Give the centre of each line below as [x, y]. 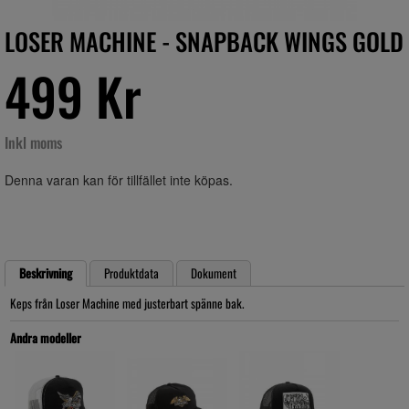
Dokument [214, 273]
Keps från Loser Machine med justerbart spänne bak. [127, 303]
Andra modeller [46, 338]
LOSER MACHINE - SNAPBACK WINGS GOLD [204, 41]
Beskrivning [46, 273]
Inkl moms [33, 142]
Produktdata [131, 273]
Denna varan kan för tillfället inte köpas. [119, 180]
